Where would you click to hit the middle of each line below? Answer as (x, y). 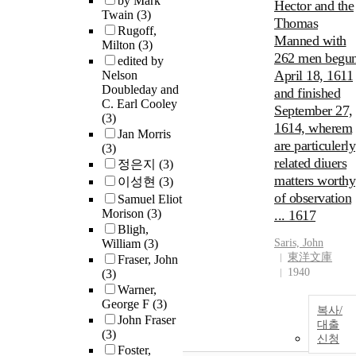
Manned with (310, 41)
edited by (141, 61)
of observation (313, 198)
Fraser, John (148, 260)
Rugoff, (137, 31)
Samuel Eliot (150, 199)
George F (127, 304)
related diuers (310, 163)
